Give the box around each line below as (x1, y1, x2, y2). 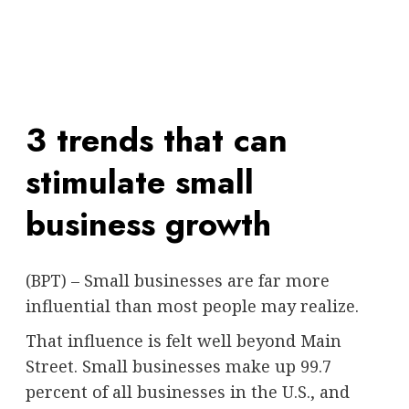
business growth (25, 199, 271, 248)
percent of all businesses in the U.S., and (25, 380, 350, 403)
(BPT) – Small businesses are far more (25, 268, 330, 291)
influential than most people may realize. (25, 294, 359, 317)
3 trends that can (25, 115, 288, 164)
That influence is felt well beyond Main (25, 329, 341, 351)
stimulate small (25, 157, 254, 206)
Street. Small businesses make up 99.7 (25, 354, 331, 377)
